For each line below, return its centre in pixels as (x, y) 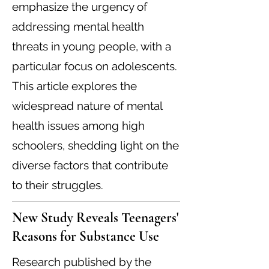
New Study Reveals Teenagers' (95, 218)
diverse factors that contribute (90, 165)
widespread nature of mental (87, 106)
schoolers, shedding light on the (95, 145)
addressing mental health (78, 26)
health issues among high (78, 125)
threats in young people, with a (92, 46)
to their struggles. (58, 185)
